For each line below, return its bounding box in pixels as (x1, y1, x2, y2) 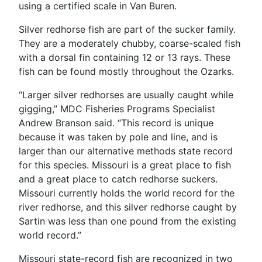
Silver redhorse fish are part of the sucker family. (19, 23, 236, 35)
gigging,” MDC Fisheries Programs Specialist (19, 102, 215, 115)
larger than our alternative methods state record (19, 144, 233, 157)
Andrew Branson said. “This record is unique (19, 116, 213, 129)
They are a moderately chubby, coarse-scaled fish (19, 37, 240, 49)
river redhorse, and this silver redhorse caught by (19, 201, 237, 213)
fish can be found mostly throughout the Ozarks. (19, 65, 234, 77)
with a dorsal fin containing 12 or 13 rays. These (19, 51, 230, 63)
